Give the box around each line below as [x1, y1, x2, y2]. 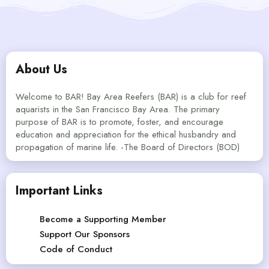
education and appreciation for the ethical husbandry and [16, 127, 236, 141]
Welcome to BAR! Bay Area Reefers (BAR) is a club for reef [16, 89, 246, 103]
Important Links [16, 181, 103, 199]
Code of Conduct [40, 242, 112, 256]
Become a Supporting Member [40, 212, 166, 226]
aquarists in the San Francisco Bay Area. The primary [16, 102, 220, 116]
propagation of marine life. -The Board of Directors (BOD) [16, 140, 240, 154]
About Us [16, 60, 67, 78]
